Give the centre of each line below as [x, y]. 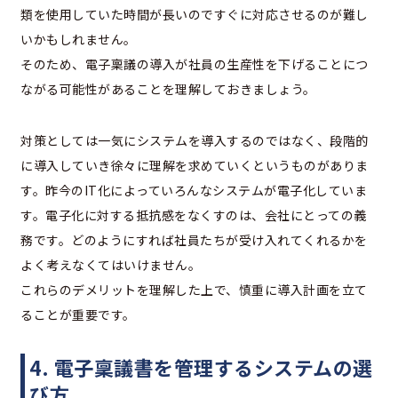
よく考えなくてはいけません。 [111, 265]
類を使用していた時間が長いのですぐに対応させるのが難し [195, 15]
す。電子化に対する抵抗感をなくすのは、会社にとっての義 [194, 215]
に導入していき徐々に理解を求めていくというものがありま [195, 166]
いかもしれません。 [79, 40]
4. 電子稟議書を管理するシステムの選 [201, 367]
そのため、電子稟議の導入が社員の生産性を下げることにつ [195, 64]
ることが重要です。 [78, 315]
